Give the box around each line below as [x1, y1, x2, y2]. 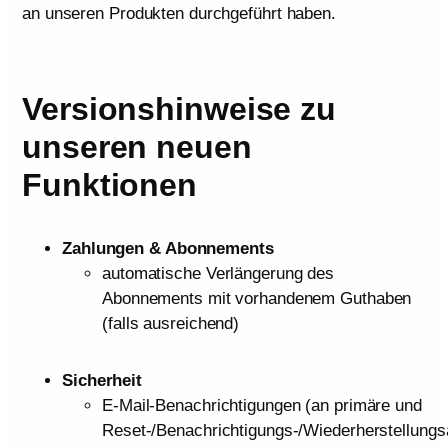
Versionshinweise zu [22, 91, 337, 127]
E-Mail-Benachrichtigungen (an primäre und [102, 396, 422, 415]
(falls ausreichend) [102, 314, 240, 333]
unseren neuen [22, 129, 252, 165]
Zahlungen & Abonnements [62, 239, 274, 258]
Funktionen [22, 167, 197, 203]
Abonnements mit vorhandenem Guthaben [102, 289, 412, 308]
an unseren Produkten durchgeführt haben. [22, 4, 336, 23]
